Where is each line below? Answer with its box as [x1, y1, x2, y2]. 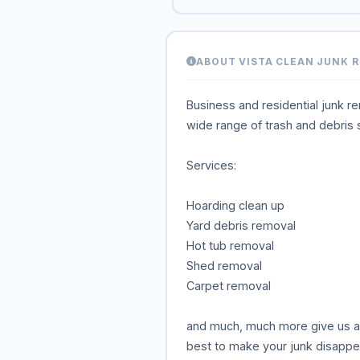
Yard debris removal [186, 218, 296, 232]
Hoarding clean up [186, 198, 284, 212]
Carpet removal [186, 278, 271, 292]
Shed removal [186, 258, 262, 272]
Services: [186, 157, 236, 172]
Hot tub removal [186, 238, 274, 252]
